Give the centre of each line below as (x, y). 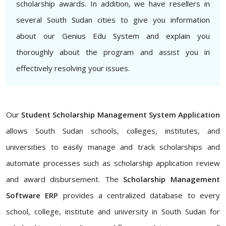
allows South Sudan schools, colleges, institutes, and (113, 131)
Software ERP (32, 195)
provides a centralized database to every (139, 195)
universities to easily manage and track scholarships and (113, 147)
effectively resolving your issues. (73, 68)
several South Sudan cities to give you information (113, 20)
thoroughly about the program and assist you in (113, 52)
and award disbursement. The (65, 179)
